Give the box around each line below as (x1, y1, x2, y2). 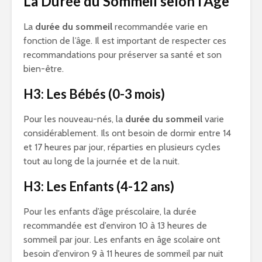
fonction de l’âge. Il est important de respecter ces (23, 35, 226, 47)
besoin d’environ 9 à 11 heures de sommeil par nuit (23, 248, 223, 260)
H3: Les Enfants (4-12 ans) (23, 178, 174, 195)
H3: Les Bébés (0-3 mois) (23, 86, 165, 102)
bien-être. (23, 63, 64, 75)
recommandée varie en (112, 21, 208, 33)
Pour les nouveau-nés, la (23, 113, 125, 125)
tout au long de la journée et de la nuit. (23, 156, 180, 167)
